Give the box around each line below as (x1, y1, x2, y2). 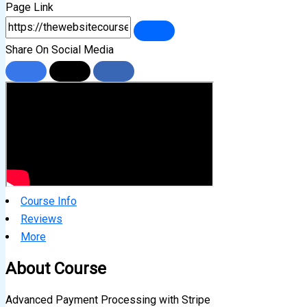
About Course (5, 258, 106, 278)
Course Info (21, 194, 77, 208)
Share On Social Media (5, 42, 114, 56)
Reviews (21, 212, 62, 225)
